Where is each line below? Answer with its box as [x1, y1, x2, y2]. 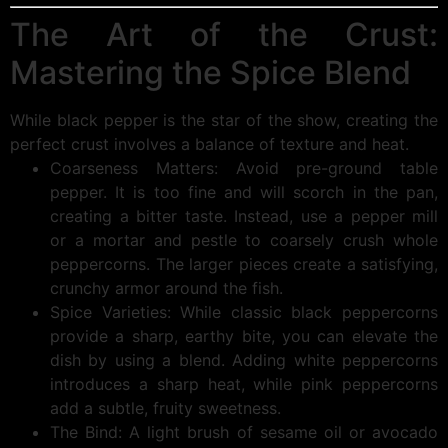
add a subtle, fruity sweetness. [50, 398, 281, 418]
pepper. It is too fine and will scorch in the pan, [50, 182, 438, 202]
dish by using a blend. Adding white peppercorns [50, 350, 438, 370]
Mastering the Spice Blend [10, 53, 411, 92]
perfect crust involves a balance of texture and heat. [10, 134, 409, 154]
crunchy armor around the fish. [50, 278, 283, 298]
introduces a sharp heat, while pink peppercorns [50, 374, 438, 394]
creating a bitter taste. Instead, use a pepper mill [50, 206, 438, 226]
